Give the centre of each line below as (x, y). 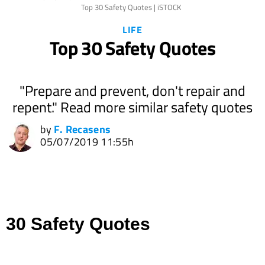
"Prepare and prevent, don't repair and (132, 91)
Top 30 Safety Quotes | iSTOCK (131, 7)
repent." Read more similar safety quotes (132, 107)
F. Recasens (83, 129)
